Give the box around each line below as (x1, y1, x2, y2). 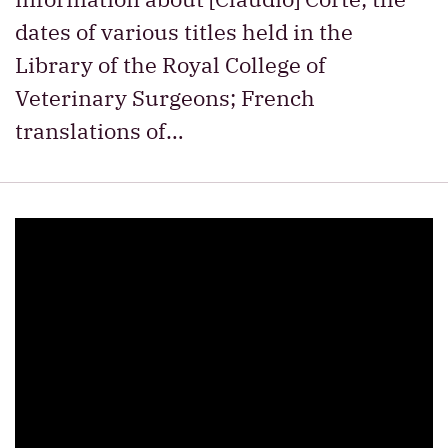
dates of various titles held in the (15, 17, 353, 46)
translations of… (15, 116, 184, 145)
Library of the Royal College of (15, 50, 326, 79)
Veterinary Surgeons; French (15, 83, 315, 112)
